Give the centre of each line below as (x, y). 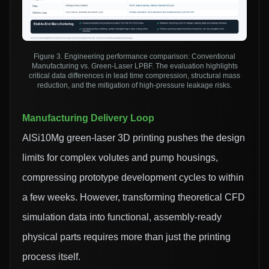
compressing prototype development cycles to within (133, 178)
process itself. (51, 257)
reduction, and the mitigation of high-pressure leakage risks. (134, 86)
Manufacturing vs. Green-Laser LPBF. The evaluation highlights (134, 66)
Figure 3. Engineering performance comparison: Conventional (134, 57)
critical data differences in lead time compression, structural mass (134, 76)
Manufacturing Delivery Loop (88, 118)
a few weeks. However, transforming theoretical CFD (134, 198)
